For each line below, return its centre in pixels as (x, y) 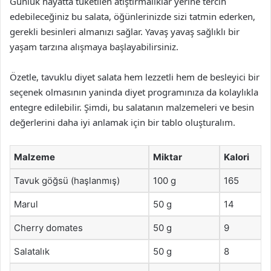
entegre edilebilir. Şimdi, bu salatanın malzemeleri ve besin (132, 107)
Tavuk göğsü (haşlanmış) (67, 181)
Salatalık (32, 251)
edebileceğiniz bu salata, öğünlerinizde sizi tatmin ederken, (132, 16)
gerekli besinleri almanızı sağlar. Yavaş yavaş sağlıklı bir (125, 31)
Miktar (168, 157)
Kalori (237, 157)
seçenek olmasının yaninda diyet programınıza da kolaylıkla (134, 92)
